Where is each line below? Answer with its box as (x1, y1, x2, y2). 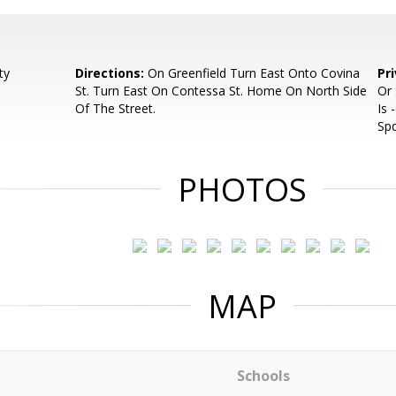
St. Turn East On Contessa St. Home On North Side (75, 82, 368, 99)
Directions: (75, 65, 145, 81)
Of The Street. (75, 100, 156, 117)
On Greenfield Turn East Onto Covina (144, 65, 361, 81)
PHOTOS (178, 168, 307, 211)
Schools (236, 366, 290, 385)
